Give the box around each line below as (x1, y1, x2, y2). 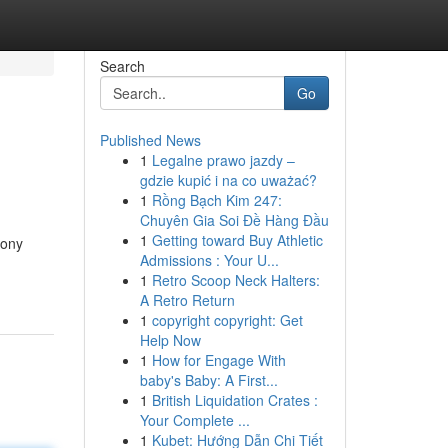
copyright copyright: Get (151, 310, 303, 330)
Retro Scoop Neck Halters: (151, 270, 320, 290)
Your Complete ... (139, 410, 250, 430)
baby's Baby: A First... (139, 370, 278, 390)
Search (99, 56, 145, 76)
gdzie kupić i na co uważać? (139, 170, 317, 190)
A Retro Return (139, 290, 235, 310)
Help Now (139, 330, 201, 350)
